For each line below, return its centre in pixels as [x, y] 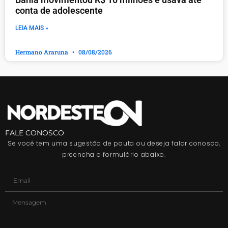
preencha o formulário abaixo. [114, 154]
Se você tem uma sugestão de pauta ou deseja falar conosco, [114, 143]
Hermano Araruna [42, 52]
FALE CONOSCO [35, 133]
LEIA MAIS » [32, 28]
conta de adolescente [59, 11]
